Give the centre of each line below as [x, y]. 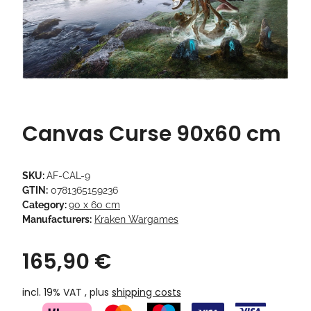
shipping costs [146, 293]
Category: [45, 205]
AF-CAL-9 [68, 176]
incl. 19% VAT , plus [67, 293]
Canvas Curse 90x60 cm [152, 134]
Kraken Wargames [136, 220]
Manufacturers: [57, 220]
